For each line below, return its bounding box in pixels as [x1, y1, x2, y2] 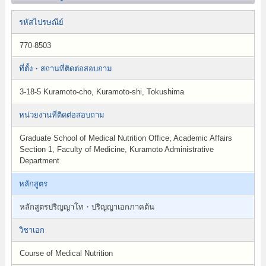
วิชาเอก [18, 226, 45, 235]
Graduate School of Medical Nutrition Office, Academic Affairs [19, 134, 232, 142]
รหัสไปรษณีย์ [18, 18, 64, 27]
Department [19, 156, 59, 165]
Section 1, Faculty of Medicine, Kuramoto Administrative [19, 145, 214, 154]
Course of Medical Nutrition [19, 249, 113, 258]
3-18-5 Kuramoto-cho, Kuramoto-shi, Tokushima [19, 87, 184, 96]
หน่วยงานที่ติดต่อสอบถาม [18, 110, 104, 119]
